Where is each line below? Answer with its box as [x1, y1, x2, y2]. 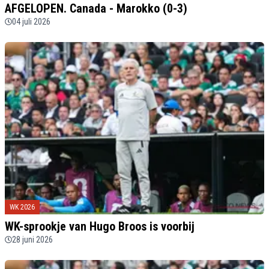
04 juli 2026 [12, 16, 50, 26]
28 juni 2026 [12, 234, 53, 244]
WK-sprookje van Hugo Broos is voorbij [5, 219, 195, 234]
